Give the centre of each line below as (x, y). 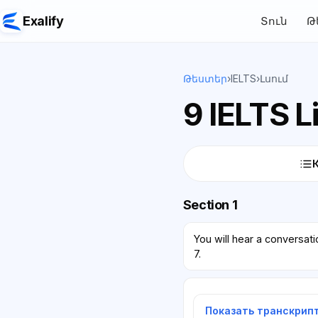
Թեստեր (205, 78)
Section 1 (210, 204)
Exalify (43, 21)
